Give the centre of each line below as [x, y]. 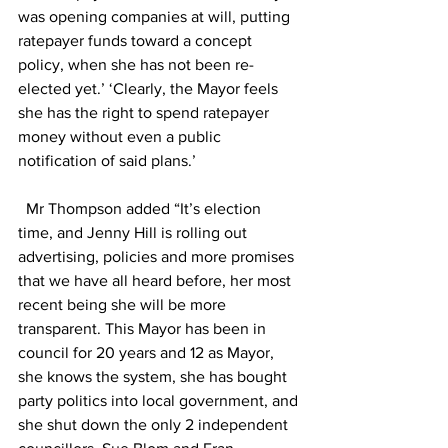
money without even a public [121, 136]
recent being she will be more [124, 304]
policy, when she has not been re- [136, 64]
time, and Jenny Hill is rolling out [134, 232]
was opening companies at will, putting [156, 16]
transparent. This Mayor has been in [144, 328]
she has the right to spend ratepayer [145, 112]
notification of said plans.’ [111, 160]
